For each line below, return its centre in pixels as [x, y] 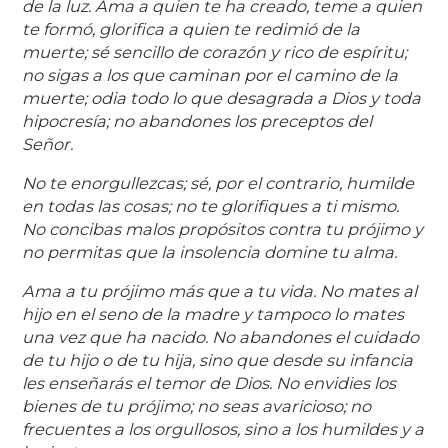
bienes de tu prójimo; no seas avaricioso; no [197, 406]
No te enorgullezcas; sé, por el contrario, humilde [218, 183]
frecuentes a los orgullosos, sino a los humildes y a [223, 429]
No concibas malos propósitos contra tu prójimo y [223, 229]
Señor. [48, 144]
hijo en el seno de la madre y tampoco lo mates [213, 314]
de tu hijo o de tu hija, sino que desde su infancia [218, 360]
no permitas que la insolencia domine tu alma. [210, 252]
